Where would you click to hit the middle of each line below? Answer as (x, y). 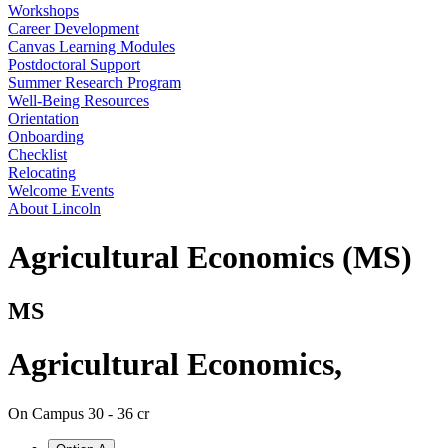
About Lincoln (54, 208)
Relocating (42, 172)
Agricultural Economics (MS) (210, 257)
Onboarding (46, 136)
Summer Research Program (94, 82)
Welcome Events (61, 190)
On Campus (48, 413)
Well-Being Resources (78, 100)
